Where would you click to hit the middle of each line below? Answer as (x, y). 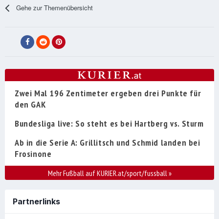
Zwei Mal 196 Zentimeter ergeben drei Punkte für (108, 93)
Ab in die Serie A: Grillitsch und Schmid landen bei (108, 143)
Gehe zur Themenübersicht (55, 8)
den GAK (30, 105)
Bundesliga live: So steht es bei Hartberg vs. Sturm (109, 124)
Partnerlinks (36, 202)
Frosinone (33, 154)
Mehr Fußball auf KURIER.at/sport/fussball (108, 173)
